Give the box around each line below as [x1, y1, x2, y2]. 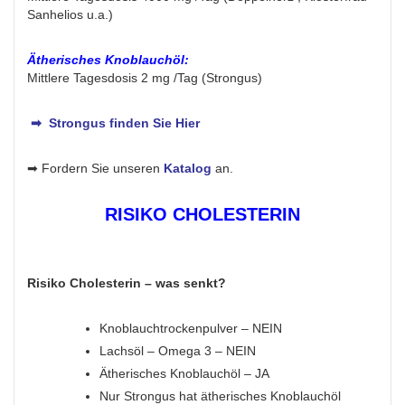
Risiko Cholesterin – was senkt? [27, 276, 226, 291]
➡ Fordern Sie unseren [27, 161, 164, 176]
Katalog [164, 161, 212, 176]
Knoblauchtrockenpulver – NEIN [99, 321, 282, 336]
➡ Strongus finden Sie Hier [27, 116, 200, 131]
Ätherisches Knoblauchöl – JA [99, 366, 269, 381]
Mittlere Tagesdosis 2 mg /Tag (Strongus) [27, 71, 262, 86]
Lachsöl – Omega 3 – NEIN [99, 344, 256, 359]
